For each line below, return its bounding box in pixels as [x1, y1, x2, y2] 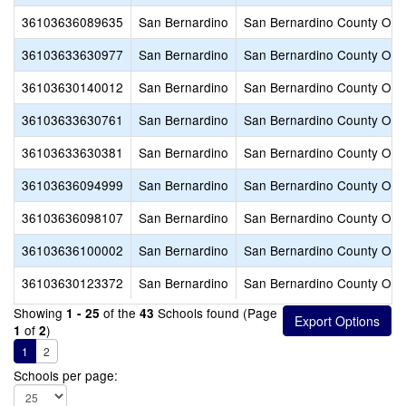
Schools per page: [14, 366, 118, 384]
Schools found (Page [154, 304, 277, 322]
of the [100, 304, 140, 322]
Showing [14, 304, 66, 322]
